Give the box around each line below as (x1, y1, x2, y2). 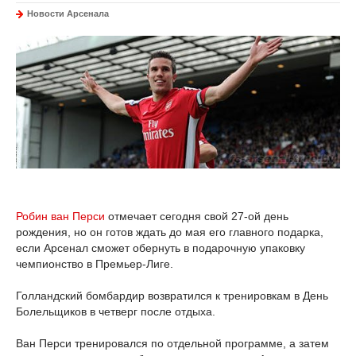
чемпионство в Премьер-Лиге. (16, 257, 173, 271)
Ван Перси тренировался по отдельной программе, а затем (16, 337, 329, 350)
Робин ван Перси (16, 210, 105, 223)
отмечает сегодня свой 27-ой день (105, 210, 288, 223)
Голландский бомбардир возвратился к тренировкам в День (16, 289, 328, 303)
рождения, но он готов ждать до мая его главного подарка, (16, 226, 323, 239)
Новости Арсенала (27, 9, 109, 18)
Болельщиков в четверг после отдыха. (16, 305, 215, 319)
